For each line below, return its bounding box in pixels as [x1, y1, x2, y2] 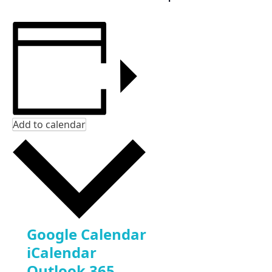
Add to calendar [13, 118, 86, 132]
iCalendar [27, 242, 97, 263]
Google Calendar [27, 224, 146, 245]
